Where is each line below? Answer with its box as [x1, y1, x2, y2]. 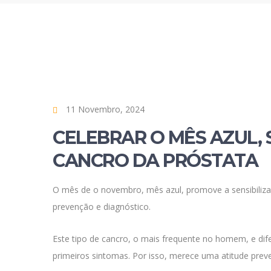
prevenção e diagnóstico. [53, 201, 151, 212]
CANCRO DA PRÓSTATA [53, 149, 258, 172]
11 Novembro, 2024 [66, 103, 145, 115]
